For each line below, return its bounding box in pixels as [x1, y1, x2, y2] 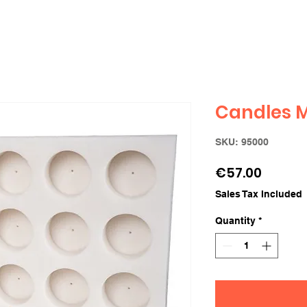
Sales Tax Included [215, 188, 302, 200]
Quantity [215, 215, 256, 227]
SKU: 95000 [215, 136, 269, 148]
